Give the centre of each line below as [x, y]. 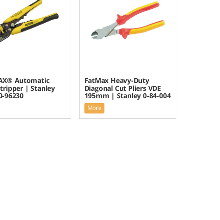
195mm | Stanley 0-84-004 [127, 96]
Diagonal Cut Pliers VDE [123, 88]
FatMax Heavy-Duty [117, 80]
